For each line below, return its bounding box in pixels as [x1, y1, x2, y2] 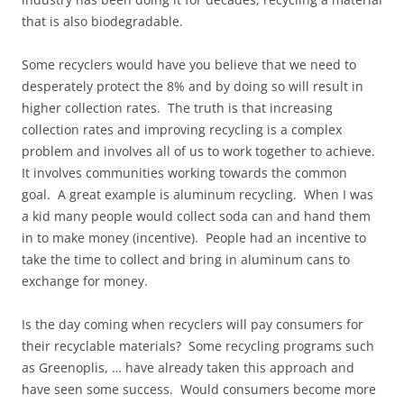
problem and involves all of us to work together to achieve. [22, 142, 379, 160]
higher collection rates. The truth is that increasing [22, 99, 333, 116]
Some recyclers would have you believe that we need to [22, 56, 356, 73]
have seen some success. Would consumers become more [22, 381, 376, 398]
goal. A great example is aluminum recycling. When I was [22, 186, 373, 203]
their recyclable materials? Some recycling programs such [22, 337, 374, 354]
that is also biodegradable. [22, 13, 183, 30]
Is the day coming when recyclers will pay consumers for [22, 316, 363, 333]
